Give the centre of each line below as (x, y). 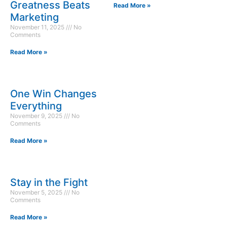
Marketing (34, 17)
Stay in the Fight (49, 183)
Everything (36, 106)
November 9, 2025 (37, 116)
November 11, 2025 (38, 27)
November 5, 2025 (37, 193)
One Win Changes (53, 94)
